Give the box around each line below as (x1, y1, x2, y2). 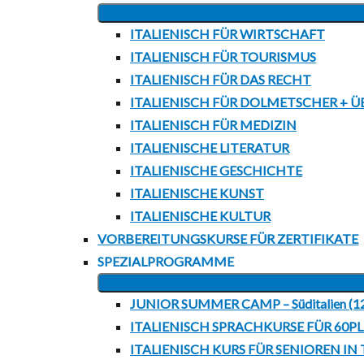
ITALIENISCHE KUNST (130, 185, 264, 201)
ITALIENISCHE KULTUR (130, 208, 271, 223)
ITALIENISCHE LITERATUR (130, 140, 289, 155)
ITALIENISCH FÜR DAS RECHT (130, 71, 311, 87)
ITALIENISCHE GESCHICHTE (130, 162, 302, 178)
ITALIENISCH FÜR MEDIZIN (130, 117, 297, 132)
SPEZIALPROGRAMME (97, 253, 234, 269)
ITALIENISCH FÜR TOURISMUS (130, 49, 316, 64)
